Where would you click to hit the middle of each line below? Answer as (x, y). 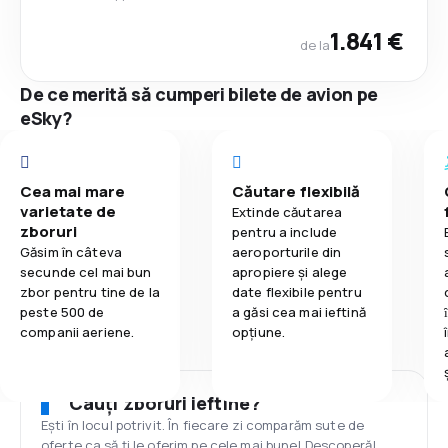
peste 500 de (62, 311)
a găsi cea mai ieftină (299, 311)
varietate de (68, 211)
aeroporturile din (287, 251)
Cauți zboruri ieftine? (165, 402)
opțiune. (259, 331)
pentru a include (285, 231)
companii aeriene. (77, 331)
